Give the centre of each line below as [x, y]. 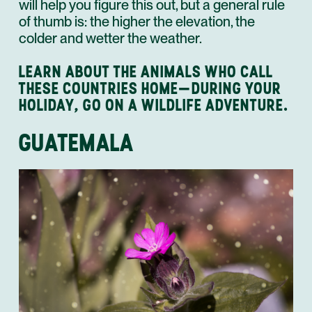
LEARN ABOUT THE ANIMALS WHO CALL [146, 71]
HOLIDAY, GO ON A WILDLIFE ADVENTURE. [154, 104]
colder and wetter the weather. [110, 38]
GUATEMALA [77, 142]
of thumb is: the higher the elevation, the [137, 21]
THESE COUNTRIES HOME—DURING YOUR [150, 88]
